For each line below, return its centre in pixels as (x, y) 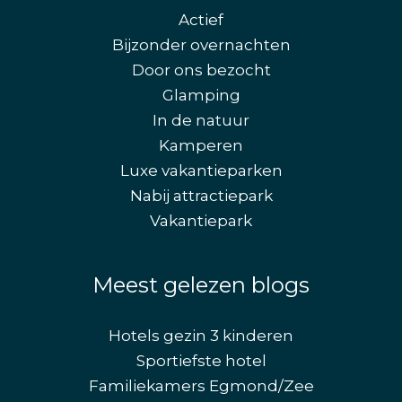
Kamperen (201, 146)
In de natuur (201, 121)
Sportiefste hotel (201, 361)
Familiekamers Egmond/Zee (201, 386)
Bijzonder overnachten (201, 45)
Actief (201, 20)
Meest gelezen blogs (201, 285)
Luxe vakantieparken (201, 171)
